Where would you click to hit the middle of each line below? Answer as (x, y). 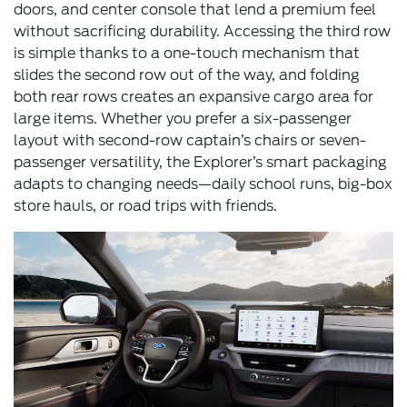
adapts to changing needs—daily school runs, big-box (203, 184)
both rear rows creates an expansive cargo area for (194, 97)
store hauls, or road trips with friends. (145, 206)
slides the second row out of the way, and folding (187, 75)
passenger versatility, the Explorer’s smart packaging (200, 163)
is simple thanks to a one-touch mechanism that (187, 54)
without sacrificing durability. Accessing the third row (202, 32)
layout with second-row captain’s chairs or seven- (190, 141)
